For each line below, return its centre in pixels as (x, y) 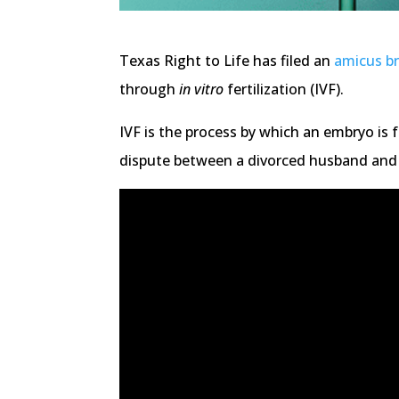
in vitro (202, 89)
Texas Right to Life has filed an (227, 60)
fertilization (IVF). (286, 89)
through (150, 89)
